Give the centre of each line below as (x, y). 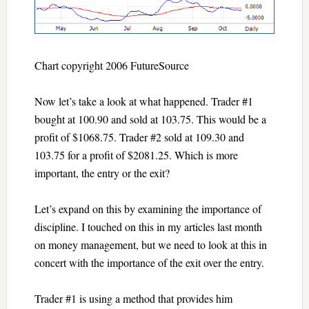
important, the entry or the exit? (102, 172)
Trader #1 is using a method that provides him (133, 298)
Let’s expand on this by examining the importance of (148, 208)
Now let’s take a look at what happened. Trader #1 (143, 101)
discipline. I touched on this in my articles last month (148, 226)
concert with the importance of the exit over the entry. (149, 262)
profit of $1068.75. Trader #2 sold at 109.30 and (139, 137)
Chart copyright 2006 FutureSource (111, 65)
